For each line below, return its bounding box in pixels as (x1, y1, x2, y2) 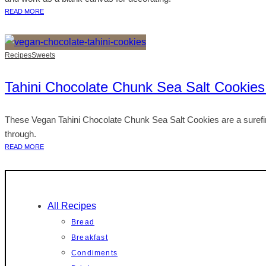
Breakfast (71, 233, 108, 242)
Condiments (71, 248, 118, 257)
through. (5, 128, 36, 139)
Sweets (31, 50, 55, 59)
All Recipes (47, 200, 96, 211)
